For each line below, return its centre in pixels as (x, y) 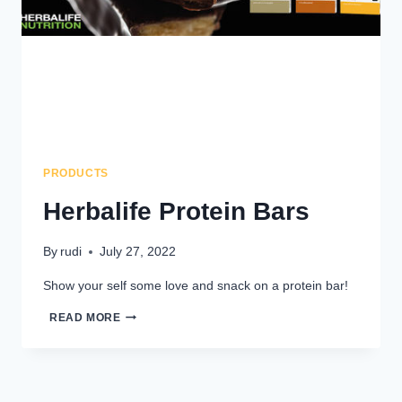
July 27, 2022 (138, 252)
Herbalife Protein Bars (176, 211)
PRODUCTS (76, 173)
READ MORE (85, 317)
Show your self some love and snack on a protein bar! (196, 286)
